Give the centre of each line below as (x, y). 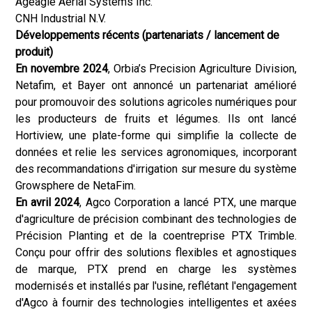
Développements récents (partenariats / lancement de (147, 35)
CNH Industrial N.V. (61, 18)
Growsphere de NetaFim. (76, 186)
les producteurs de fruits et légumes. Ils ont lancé (156, 119)
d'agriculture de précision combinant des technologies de (156, 219)
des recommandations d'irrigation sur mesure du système (156, 169)
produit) (34, 52)
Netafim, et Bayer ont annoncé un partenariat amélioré (156, 85)
